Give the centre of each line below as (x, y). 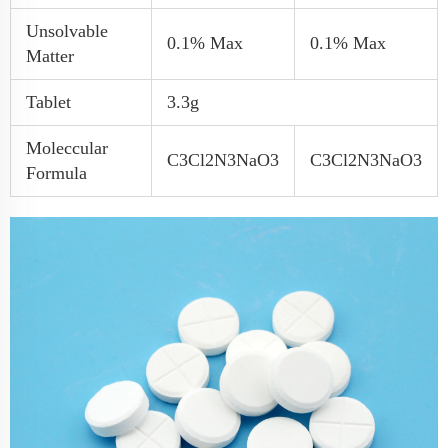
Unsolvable (67, 31)
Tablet (48, 102)
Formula (56, 173)
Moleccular (67, 148)
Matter (50, 56)
